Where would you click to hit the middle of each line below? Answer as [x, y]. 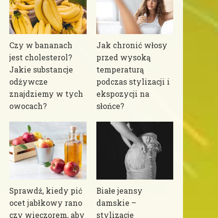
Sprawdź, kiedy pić [46, 191]
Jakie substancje [41, 69]
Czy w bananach [41, 45]
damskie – [116, 203]
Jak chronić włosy [132, 45]
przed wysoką [123, 57]
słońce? [110, 106]
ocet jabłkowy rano [46, 203]
